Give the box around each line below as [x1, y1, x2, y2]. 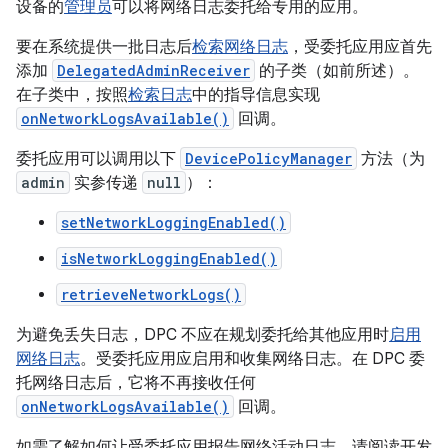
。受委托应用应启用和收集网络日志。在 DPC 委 [80, 349, 425, 369]
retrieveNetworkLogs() [61, 285, 241, 304]
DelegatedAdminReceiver [57, 61, 250, 80]
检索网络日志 [192, 37, 288, 57]
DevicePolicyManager [185, 149, 352, 168]
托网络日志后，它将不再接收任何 [16, 373, 256, 393]
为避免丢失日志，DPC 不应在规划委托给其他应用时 [16, 325, 389, 345]
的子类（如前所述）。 [255, 61, 419, 81]
